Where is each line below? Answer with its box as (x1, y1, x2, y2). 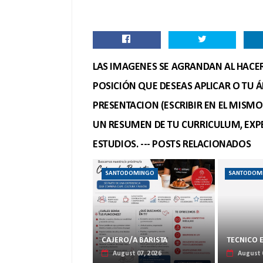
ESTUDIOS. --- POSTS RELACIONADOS (93, 139, 251, 150)
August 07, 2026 (113, 250, 161, 257)
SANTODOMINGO (105, 170, 154, 177)
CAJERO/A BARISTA (102, 236, 167, 245)
